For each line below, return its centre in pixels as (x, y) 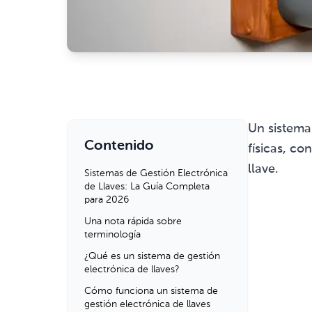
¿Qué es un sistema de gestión (152, 256)
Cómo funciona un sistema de (151, 291)
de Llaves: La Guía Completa (147, 187)
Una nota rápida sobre (133, 221)
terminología (112, 235)
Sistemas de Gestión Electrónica (156, 173)
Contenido (119, 146)
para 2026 (107, 200)
